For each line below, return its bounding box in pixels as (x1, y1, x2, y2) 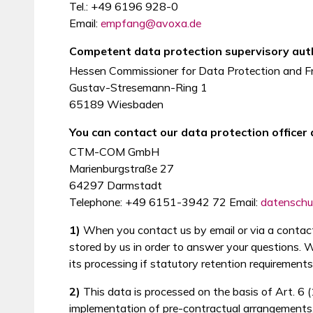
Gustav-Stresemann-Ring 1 (68, 80, 208, 94)
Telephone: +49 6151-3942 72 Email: (68, 195, 261, 209)
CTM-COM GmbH (68, 145, 159, 159)
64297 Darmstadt (68, 178, 162, 192)
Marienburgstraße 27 (68, 161, 174, 175)
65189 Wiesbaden (68, 97, 163, 111)
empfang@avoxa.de (100, 16, 201, 30)
